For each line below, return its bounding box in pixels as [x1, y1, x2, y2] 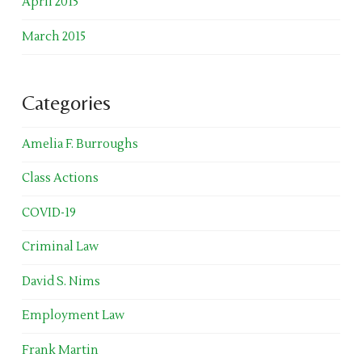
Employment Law [21, 308, 124, 324]
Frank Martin [21, 342, 99, 358]
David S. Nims [21, 273, 100, 289]
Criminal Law [21, 239, 99, 255]
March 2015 [21, 28, 86, 44]
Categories [21, 90, 111, 115]
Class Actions [21, 170, 99, 187]
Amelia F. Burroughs [21, 136, 138, 152]
